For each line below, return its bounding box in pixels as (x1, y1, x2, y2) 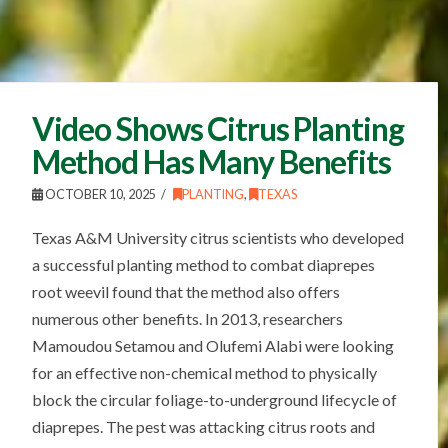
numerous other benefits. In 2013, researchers (31, 309, 343, 329)
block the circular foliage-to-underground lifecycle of (31, 390, 397, 410)
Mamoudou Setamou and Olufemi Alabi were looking (31, 336, 394, 356)
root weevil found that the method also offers (31, 282, 340, 302)
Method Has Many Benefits (31, 142, 391, 182)
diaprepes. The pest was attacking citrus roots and (31, 417, 375, 437)
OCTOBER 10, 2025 (42, 187, 156, 203)
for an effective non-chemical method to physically (31, 363, 377, 383)
